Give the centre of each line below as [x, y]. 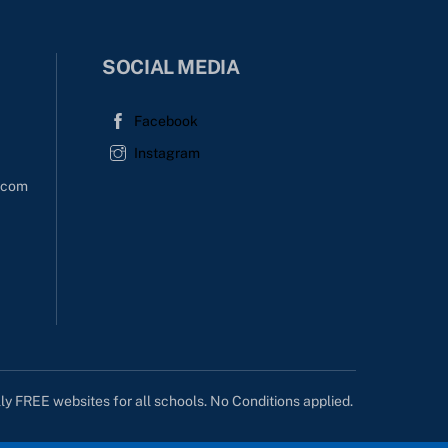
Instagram [167, 153]
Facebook [166, 121]
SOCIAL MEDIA [171, 67]
